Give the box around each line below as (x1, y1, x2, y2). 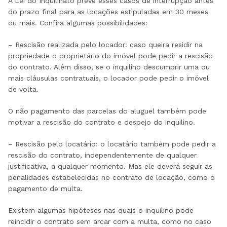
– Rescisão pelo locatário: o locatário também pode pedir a (8, 139, 216, 148)
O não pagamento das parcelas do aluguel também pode (8, 106, 206, 115)
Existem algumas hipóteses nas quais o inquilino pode (8, 206, 194, 214)
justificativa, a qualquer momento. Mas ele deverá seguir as (8, 162, 212, 170)
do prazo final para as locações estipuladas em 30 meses (8, 7, 208, 16)
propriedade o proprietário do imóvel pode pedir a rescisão (8, 51, 213, 60)
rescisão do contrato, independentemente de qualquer (8, 150, 197, 159)
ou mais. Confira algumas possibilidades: (8, 18, 147, 27)
